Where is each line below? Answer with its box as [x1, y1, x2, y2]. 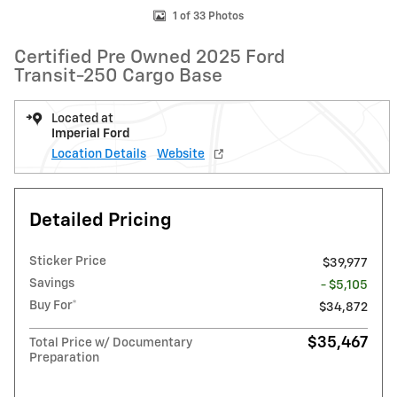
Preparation [29, 352, 99, 364]
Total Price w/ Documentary [29, 337, 192, 349]
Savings [29, 277, 74, 290]
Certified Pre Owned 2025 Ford [14, 49, 285, 67]
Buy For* [29, 300, 77, 312]
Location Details [51, 148, 146, 160]
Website [157, 148, 205, 160]
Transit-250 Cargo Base [14, 67, 222, 86]
